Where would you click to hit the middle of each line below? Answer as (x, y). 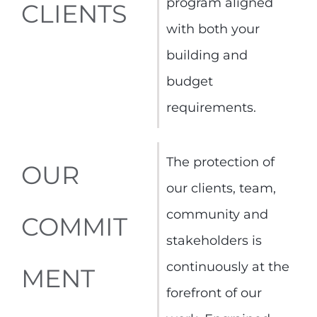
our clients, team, (221, 189)
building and (207, 56)
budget (189, 82)
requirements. (211, 108)
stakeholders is (214, 241)
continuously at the (227, 267)
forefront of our (214, 293)
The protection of (220, 162)
